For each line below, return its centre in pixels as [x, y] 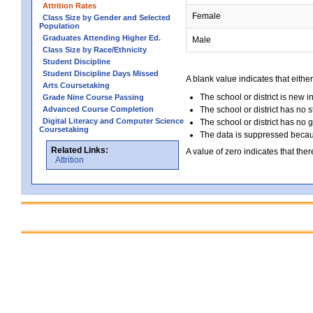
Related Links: [80, 150]
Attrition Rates [70, 6]
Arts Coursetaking [76, 85]
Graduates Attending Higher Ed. [102, 38]
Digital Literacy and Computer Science [113, 121]
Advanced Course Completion [98, 109]
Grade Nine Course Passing [93, 97]
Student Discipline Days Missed [101, 73]
